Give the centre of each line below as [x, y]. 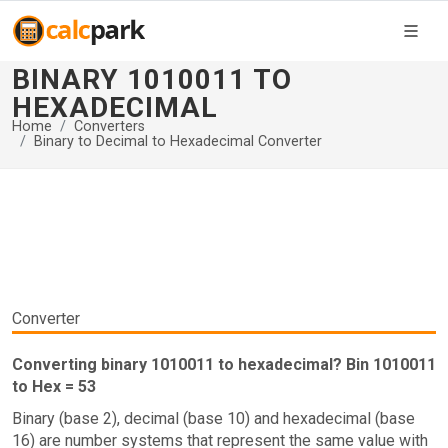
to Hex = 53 [54, 386]
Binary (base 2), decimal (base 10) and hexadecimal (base [213, 418]
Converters [109, 126]
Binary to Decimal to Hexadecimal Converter [178, 141]
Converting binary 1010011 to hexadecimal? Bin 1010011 [224, 364]
